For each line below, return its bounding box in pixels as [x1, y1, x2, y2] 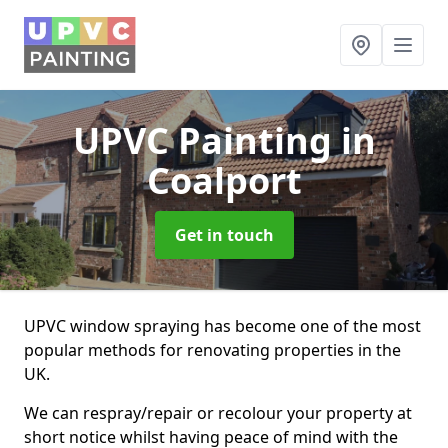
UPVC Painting [72, 116, 341, 165]
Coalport [146, 156, 302, 205]
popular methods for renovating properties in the [24, 339, 401, 361]
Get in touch [174, 224, 274, 246]
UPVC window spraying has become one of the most [24, 315, 421, 337]
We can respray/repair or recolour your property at [24, 402, 412, 424]
